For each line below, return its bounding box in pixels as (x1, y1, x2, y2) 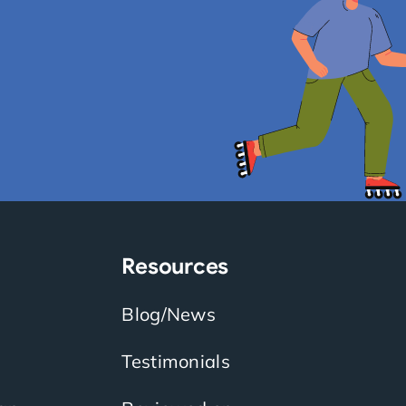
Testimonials (121, 349, 230, 372)
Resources (121, 252, 229, 280)
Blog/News (121, 302, 217, 325)
